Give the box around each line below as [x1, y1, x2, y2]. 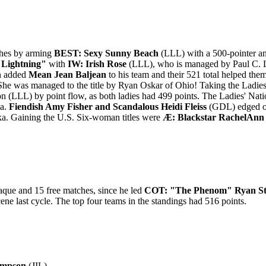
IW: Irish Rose [68, 59, 126, 69]
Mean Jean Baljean [28, 69, 106, 80]
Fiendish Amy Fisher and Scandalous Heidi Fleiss [9, 102, 207, 112]
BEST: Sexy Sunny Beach [54, 48, 159, 58]
